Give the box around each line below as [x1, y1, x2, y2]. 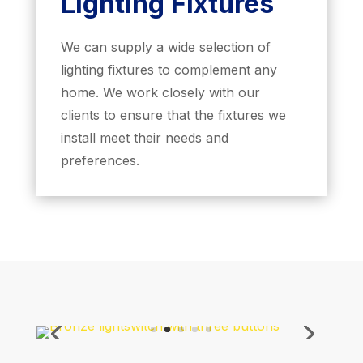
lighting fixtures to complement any [60, 62, 277, 79]
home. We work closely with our [60, 84, 260, 101]
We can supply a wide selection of [60, 39, 271, 56]
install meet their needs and [60, 130, 228, 147]
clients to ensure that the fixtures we [60, 107, 286, 124]
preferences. [60, 152, 139, 169]
